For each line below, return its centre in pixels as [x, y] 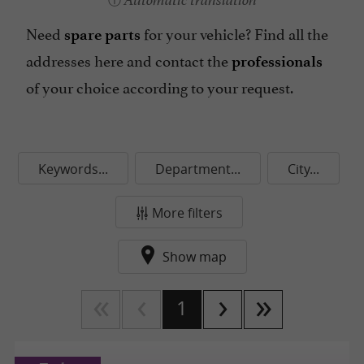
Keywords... [73, 169]
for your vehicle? [196, 32]
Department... [198, 169]
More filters [187, 213]
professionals [277, 61]
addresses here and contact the [129, 59]
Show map [194, 257]
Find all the [290, 32]
